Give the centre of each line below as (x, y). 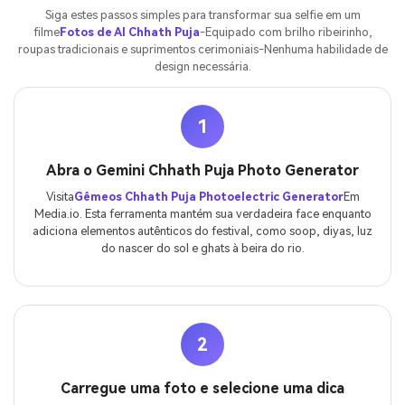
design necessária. (202, 67)
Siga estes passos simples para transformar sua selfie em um (202, 15)
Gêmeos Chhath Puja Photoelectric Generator (208, 197)
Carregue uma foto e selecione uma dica (202, 388)
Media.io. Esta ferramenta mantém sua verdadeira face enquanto (202, 214)
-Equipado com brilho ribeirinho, (286, 33)
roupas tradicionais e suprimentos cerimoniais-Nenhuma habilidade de (202, 50)
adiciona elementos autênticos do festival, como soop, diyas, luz (202, 231)
